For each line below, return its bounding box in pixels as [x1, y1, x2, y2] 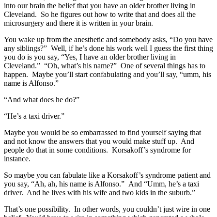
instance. [4, 155, 31, 163]
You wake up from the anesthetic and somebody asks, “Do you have [4, 35, 213, 44]
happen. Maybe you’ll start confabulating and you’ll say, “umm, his [4, 70, 211, 79]
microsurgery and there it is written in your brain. [4, 19, 153, 28]
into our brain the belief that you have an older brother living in [4, 1, 196, 10]
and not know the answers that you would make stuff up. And [4, 137, 194, 146]
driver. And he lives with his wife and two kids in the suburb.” [4, 188, 197, 197]
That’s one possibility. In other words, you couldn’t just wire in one [4, 205, 210, 214]
